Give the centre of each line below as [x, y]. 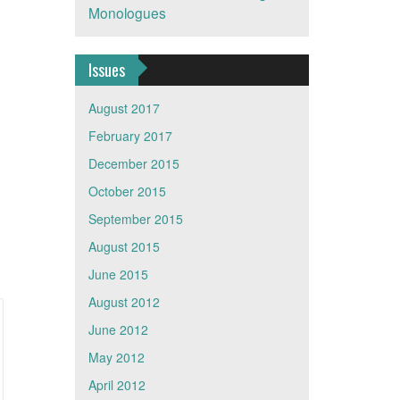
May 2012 [116, 357]
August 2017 [124, 108]
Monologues [127, 12]
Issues [106, 70]
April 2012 [117, 385]
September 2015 [135, 219]
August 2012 [124, 302]
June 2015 [118, 274]
